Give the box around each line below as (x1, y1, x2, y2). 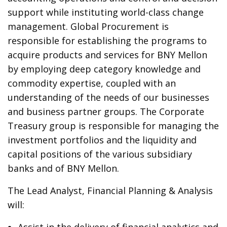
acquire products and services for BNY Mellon (8, 49, 208, 61)
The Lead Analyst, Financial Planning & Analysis (8, 184, 213, 197)
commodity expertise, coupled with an (8, 77, 176, 89)
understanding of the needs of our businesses (8, 91, 210, 103)
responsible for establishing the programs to (8, 34, 207, 47)
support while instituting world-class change (8, 6, 204, 18)
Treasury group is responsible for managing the (8, 120, 219, 132)
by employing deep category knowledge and (8, 63, 201, 75)
